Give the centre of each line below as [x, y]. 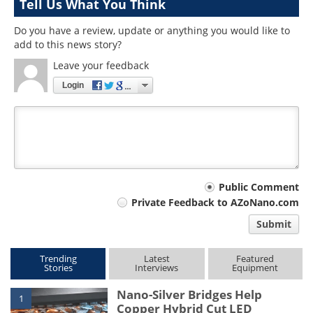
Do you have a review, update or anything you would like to [152, 30]
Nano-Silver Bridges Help [190, 294]
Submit [274, 224]
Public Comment [259, 187]
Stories [58, 267]
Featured [255, 258]
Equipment [255, 267]
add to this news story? [68, 44]
